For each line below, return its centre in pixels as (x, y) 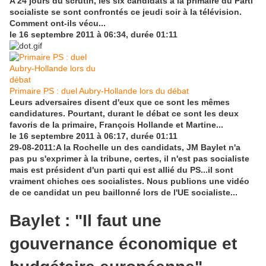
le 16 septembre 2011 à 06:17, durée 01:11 (94, 136)
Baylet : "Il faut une (85, 221)
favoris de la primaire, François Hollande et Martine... (116, 124)
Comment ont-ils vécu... (58, 23)
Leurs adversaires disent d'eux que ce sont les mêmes (120, 102)
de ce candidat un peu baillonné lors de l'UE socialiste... (123, 192)
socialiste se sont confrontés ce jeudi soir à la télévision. (126, 12)
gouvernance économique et (123, 244)
